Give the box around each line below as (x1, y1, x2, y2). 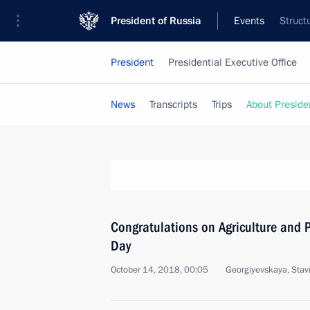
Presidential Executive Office (168, 55, 297, 69)
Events (234, 14, 264, 28)
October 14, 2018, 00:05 (111, 264, 208, 276)
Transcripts (149, 98, 197, 111)
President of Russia (111, 14, 201, 28)
